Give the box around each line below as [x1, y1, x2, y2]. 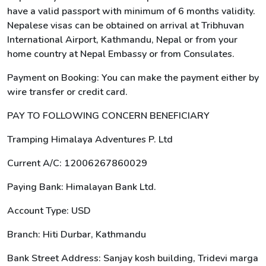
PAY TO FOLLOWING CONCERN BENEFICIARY [7, 109, 210, 122]
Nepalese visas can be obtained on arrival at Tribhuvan [7, 19, 244, 32]
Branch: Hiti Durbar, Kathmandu [7, 228, 146, 241]
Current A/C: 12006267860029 [7, 157, 147, 170]
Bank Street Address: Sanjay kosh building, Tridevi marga [7, 252, 258, 265]
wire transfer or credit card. [7, 85, 128, 99]
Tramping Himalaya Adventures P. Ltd [7, 133, 173, 146]
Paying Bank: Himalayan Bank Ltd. [7, 180, 156, 194]
